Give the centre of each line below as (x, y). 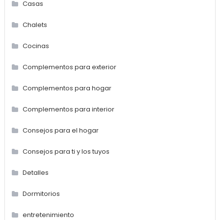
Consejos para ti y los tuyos (66, 151)
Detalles (35, 172)
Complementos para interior (68, 109)
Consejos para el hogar (60, 130)
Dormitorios (41, 193)
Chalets (35, 25)
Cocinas (36, 46)
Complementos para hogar (67, 88)
